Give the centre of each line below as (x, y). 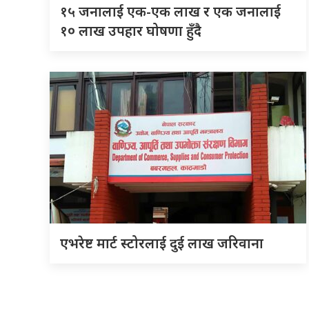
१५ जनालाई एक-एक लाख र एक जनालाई (170, 12)
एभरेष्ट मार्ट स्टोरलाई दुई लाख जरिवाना (162, 243)
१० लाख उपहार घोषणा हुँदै (131, 31)
